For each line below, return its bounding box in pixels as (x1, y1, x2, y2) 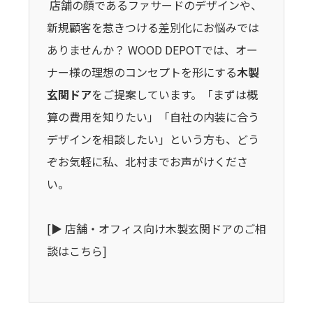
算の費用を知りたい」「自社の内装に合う (46, 108, 259, 126)
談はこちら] (46, 242, 107, 260)
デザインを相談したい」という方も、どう (46, 131, 259, 148)
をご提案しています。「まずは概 (91, 86, 258, 103)
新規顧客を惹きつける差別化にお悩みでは (46, 19, 259, 36)
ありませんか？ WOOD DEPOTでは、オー (46, 41, 258, 59)
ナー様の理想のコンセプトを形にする (46, 64, 237, 81)
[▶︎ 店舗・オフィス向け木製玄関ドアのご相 (46, 220, 266, 238)
